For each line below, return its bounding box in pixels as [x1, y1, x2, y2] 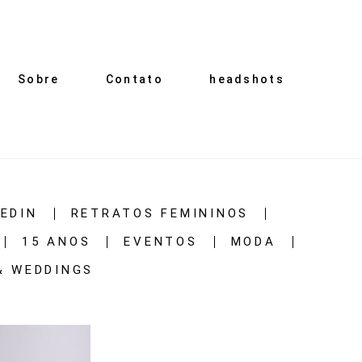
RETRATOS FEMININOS [70, 206, 249, 221]
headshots [209, 73, 284, 86]
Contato [105, 73, 163, 86]
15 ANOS [22, 234, 91, 250]
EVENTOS [124, 234, 198, 250]
